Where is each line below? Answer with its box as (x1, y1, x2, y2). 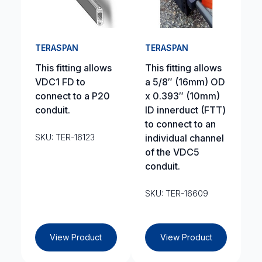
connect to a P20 (35, 90, 110, 102)
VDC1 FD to (35, 76, 85, 88)
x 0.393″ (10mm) (145, 90, 220, 102)
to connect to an (145, 118, 216, 130)
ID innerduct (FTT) (145, 104, 226, 116)
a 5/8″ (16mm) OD (145, 76, 225, 88)
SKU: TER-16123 (35, 132, 95, 142)
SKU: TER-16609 (145, 188, 208, 198)
